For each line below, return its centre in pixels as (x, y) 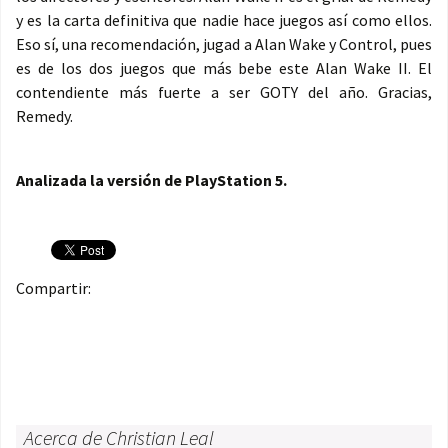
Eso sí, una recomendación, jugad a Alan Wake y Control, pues (224, 44)
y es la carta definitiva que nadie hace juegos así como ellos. (224, 20)
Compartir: (53, 288)
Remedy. (44, 116)
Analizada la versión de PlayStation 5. (151, 180)
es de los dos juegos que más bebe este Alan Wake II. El (224, 68)
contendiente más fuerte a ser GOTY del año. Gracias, (224, 92)
